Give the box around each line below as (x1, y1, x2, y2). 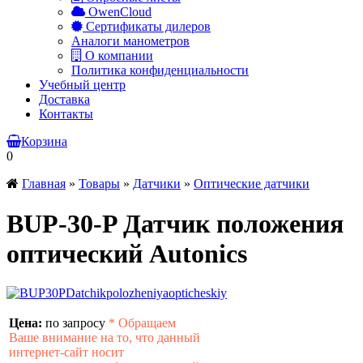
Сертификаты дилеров (83, 19, 211, 34)
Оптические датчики (194, 177, 310, 191)
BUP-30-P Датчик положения (6, 208, 344, 238)
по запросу (45, 316, 105, 331)
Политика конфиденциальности (71, 63, 249, 78)
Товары (79, 177, 120, 191)
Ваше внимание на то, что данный (9, 331, 200, 345)
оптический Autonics (6, 238, 247, 268)
